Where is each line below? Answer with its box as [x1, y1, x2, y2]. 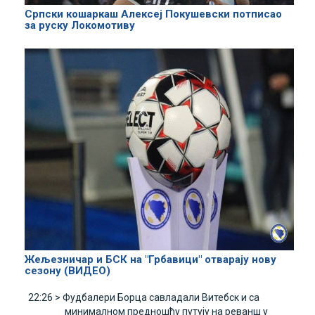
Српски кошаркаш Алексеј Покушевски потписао [25, 7, 282, 20]
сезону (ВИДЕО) [25, 264, 110, 278]
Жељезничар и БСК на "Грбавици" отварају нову [25, 253, 276, 266]
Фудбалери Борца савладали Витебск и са [63, 292, 259, 304]
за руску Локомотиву [25, 18, 135, 32]
